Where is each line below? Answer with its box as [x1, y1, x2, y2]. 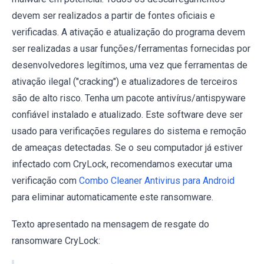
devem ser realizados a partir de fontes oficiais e [12, 10, 215, 22]
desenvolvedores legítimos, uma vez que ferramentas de [12, 60, 247, 71]
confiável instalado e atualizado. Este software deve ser [12, 109, 243, 121]
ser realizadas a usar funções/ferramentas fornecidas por [12, 43, 250, 55]
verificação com [12, 175, 79, 187]
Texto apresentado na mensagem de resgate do [12, 219, 209, 230]
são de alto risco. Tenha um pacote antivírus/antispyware [12, 93, 246, 104]
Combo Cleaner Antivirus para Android [79, 175, 235, 187]
